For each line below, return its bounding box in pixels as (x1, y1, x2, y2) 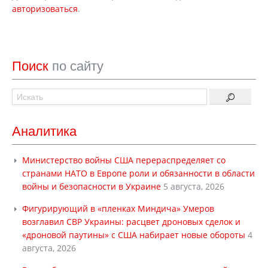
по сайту (52, 59, 103, 74)
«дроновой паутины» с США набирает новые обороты (22, 229, 245, 240)
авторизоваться (12, 3, 78, 14)
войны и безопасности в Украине (22, 181, 161, 192)
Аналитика (12, 124, 77, 139)
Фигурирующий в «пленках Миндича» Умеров (22, 203, 214, 214)
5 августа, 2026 (163, 181, 224, 192)
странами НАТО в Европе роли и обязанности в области (22, 167, 255, 179)
